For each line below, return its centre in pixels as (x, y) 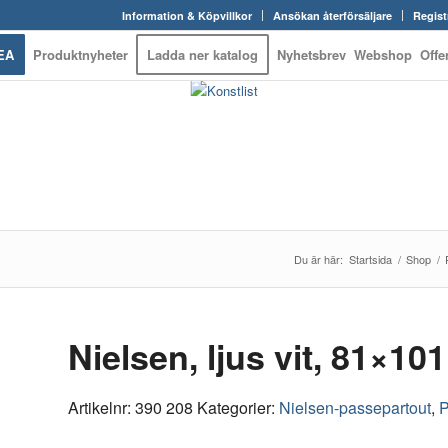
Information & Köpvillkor (187, 15)
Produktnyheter (81, 54)
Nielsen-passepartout (355, 407)
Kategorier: (238, 407)
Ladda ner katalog (203, 54)
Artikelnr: (102, 407)
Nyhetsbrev (312, 54)
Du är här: (318, 259)
